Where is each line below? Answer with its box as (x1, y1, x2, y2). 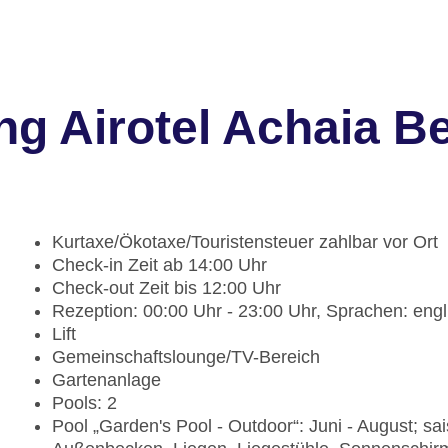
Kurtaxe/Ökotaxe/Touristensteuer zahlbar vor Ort (52, 232, 438, 253)
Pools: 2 (52, 393, 117, 414)
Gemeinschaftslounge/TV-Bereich (52, 347, 320, 368)
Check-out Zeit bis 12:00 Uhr (52, 278, 281, 299)
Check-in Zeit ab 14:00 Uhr (52, 255, 267, 276)
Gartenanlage (52, 370, 161, 391)
